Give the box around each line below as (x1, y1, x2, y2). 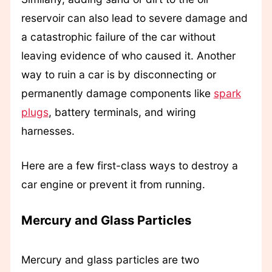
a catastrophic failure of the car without (21, 30, 216, 44)
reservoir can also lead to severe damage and (21, 12, 248, 25)
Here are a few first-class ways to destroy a (21, 159, 238, 172)
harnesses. (21, 124, 75, 138)
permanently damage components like (21, 87, 214, 100)
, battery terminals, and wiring (48, 106, 196, 119)
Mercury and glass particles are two (21, 253, 199, 266)
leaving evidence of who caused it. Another (21, 49, 236, 63)
